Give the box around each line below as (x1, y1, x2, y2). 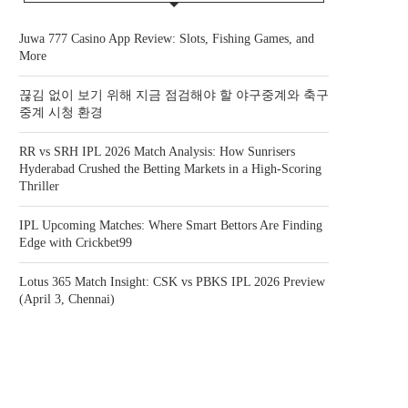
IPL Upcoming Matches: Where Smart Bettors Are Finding (19, 219, 322, 232)
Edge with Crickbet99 (19, 236, 132, 250)
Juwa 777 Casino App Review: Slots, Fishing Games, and (19, 32, 314, 46)
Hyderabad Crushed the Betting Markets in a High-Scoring (19, 162, 321, 176)
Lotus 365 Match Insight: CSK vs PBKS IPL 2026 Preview (19, 275, 325, 289)
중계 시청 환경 (19, 106, 103, 119)
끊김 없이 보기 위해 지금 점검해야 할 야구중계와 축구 (19, 88, 329, 102)
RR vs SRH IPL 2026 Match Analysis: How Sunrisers (19, 145, 295, 158)
